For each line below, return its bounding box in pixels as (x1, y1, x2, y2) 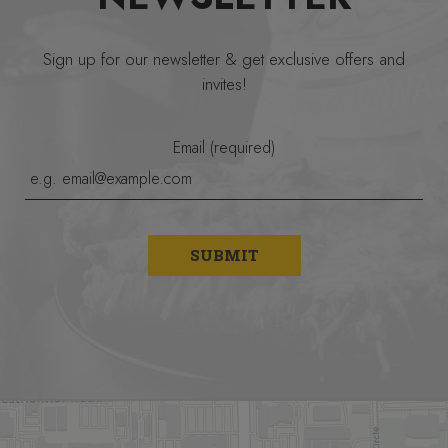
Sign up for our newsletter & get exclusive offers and (43, 47, 405, 71)
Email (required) (173, 136, 275, 159)
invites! (201, 72, 247, 96)
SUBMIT (189, 245, 259, 265)
